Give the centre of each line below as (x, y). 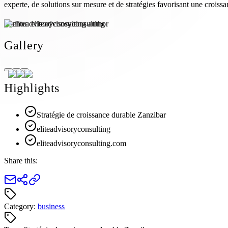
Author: (18, 23)
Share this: (21, 161)
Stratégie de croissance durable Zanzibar (101, 115)
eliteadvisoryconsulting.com (81, 144)
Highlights (32, 88)
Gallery (24, 45)
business (51, 207)
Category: (21, 207)
